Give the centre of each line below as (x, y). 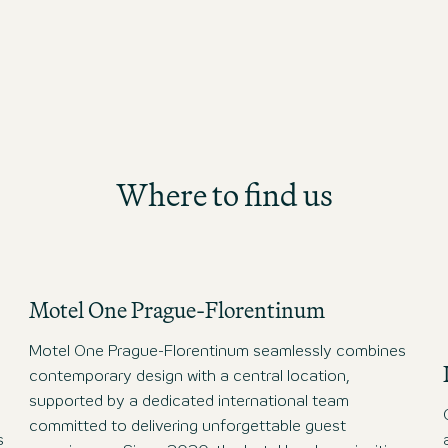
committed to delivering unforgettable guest (188, 426)
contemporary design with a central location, (189, 376)
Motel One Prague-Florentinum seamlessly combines (218, 351)
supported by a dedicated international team (189, 401)
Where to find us (224, 194)
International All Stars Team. (181, 23)
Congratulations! (141, 48)
